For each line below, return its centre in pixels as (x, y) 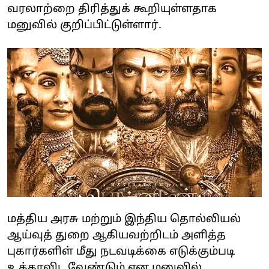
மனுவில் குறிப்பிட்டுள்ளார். (84, 26)
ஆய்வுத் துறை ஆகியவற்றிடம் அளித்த (116, 235)
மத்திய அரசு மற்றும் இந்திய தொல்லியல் (124, 219)
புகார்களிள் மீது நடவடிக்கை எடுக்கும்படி (121, 252)
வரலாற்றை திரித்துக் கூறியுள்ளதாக (112, 10)
